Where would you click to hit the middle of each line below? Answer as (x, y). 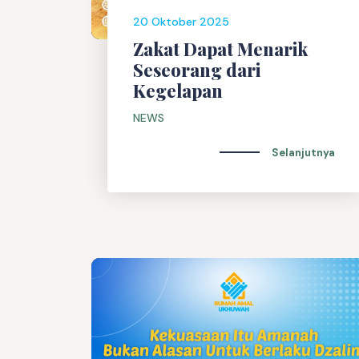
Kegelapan (178, 91)
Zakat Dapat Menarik (220, 49)
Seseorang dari (197, 70)
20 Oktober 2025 (181, 22)
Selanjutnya (303, 152)
